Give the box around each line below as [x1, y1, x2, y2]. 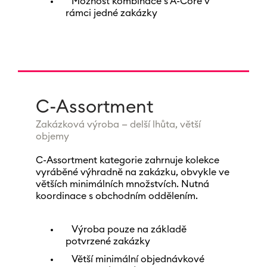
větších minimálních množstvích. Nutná [35, 179, 209, 189]
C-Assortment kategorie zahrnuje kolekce [35, 156, 219, 165]
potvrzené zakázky [65, 237, 150, 246]
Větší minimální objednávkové [71, 254, 204, 264]
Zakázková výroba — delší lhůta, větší [35, 120, 201, 129]
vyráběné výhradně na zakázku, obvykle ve [35, 167, 229, 177]
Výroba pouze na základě [71, 225, 187, 234]
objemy [35, 132, 69, 141]
